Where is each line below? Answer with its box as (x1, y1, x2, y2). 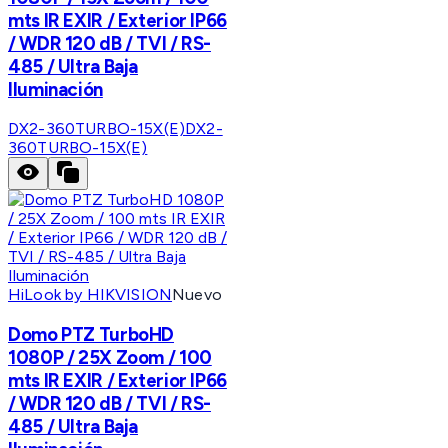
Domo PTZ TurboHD (8, 323, 175, 347)
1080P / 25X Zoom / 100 (8, 346, 212, 370)
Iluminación (8, 77, 103, 101)
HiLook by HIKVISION (8, 285, 173, 305)
